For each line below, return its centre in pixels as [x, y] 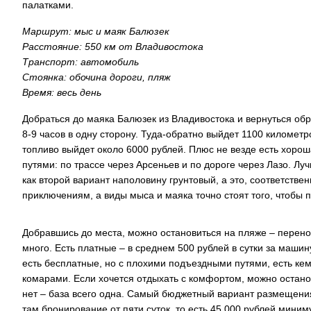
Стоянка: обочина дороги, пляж [96, 77]
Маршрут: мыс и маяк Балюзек [96, 31]
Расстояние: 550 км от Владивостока [113, 47]
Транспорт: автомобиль [81, 62]
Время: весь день [62, 92]
